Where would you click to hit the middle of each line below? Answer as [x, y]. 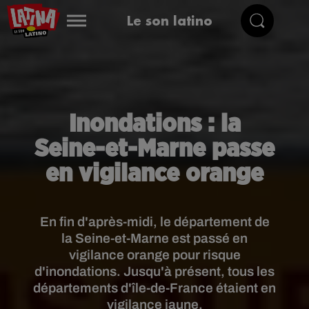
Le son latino [169, 20]
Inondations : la [154, 124]
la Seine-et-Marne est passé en [154, 238]
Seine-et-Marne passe [154, 149]
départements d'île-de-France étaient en [154, 288]
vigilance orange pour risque [154, 255]
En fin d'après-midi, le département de [154, 222]
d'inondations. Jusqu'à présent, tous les [154, 271]
